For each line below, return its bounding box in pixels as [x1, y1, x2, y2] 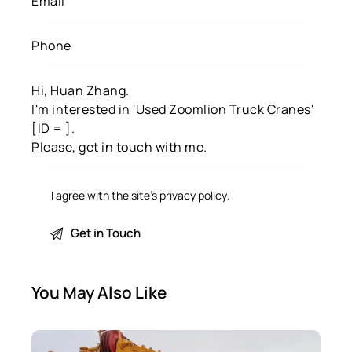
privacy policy [159, 188, 228, 203]
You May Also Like [31, 281, 167, 304]
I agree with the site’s [51, 188, 160, 203]
